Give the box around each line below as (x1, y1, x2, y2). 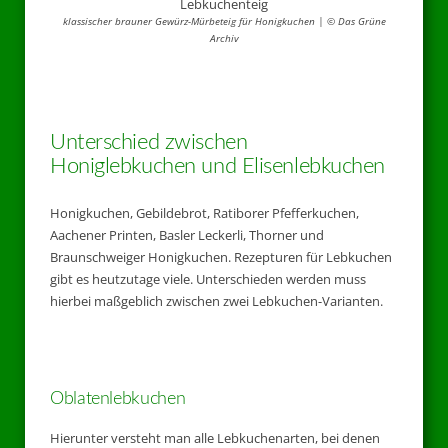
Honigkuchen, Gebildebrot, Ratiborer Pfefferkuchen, (50, 204, 359, 223)
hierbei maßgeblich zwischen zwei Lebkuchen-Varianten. (50, 292, 383, 311)
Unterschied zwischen (50, 131, 248, 154)
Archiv (209, 30, 239, 45)
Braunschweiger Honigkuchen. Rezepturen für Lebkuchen (50, 248, 392, 267)
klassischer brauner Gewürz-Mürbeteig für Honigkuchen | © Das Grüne (62, 13, 386, 28)
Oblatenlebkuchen (50, 389, 186, 408)
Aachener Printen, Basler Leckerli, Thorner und (50, 226, 324, 245)
